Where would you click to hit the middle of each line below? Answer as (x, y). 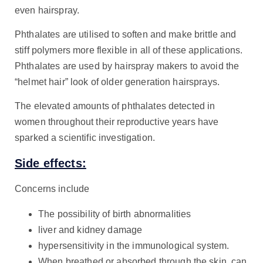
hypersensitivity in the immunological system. (134, 246)
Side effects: (50, 163)
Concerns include (52, 189)
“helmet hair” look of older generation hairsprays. (117, 82)
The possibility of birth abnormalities (115, 214)
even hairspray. (47, 10)
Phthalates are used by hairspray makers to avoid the (127, 66)
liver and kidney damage (90, 230)
